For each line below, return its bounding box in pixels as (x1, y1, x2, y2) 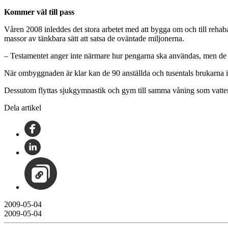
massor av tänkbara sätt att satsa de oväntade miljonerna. (4, 34, 184, 43)
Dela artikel (4, 103, 41, 112)
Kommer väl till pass (4, 7, 74, 16)
